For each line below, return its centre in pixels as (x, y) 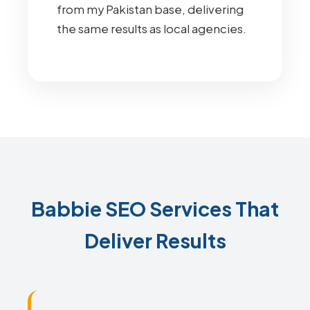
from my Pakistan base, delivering (150, 9)
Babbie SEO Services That (155, 208)
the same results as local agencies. (152, 29)
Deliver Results (155, 240)
